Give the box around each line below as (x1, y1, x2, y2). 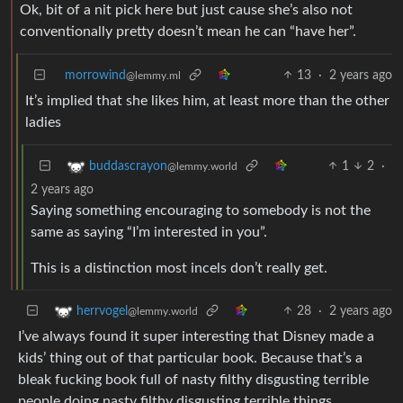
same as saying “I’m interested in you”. (31, 224, 267, 239)
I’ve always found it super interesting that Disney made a (18, 328, 374, 344)
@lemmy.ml (126, 69, 181, 81)
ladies (25, 114, 61, 130)
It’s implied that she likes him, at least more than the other (25, 93, 390, 108)
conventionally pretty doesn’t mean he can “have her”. (20, 23, 356, 39)
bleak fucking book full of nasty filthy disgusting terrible (18, 372, 369, 387)
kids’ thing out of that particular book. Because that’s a (18, 350, 363, 365)
